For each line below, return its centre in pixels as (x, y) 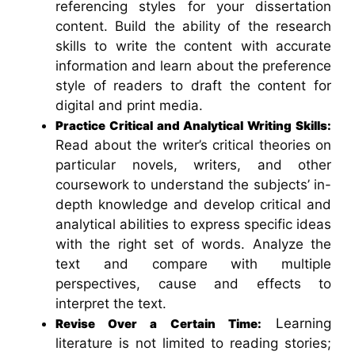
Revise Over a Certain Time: (158, 323)
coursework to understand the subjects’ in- (193, 184)
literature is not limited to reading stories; (193, 343)
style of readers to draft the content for (193, 85)
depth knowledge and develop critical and (193, 204)
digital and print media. (129, 105)
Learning (296, 323)
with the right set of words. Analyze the (193, 244)
